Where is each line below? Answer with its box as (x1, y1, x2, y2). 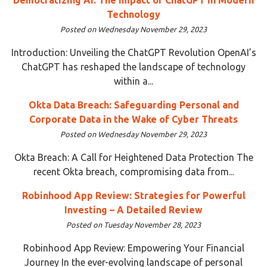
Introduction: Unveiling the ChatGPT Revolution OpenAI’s (11, 46, 256, 58)
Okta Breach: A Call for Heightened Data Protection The (14, 151, 253, 163)
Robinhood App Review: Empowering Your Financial (23, 242, 244, 253)
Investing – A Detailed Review (64, 204, 203, 215)
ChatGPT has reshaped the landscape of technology (21, 61, 246, 72)
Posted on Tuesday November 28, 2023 (66, 220, 201, 229)
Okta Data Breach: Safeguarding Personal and (28, 99, 239, 110)
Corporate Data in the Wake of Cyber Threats (29, 113, 238, 125)
